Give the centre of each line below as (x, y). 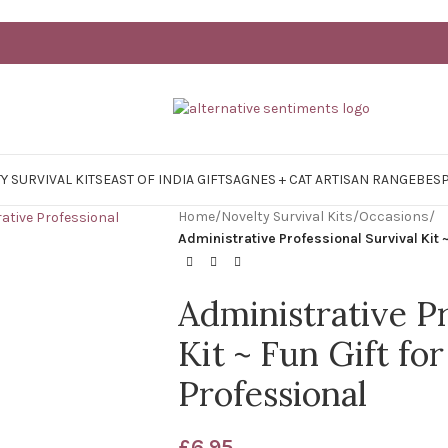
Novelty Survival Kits (286, 216)
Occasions (393, 216)
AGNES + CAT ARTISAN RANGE (324, 179)
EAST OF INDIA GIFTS (168, 179)
